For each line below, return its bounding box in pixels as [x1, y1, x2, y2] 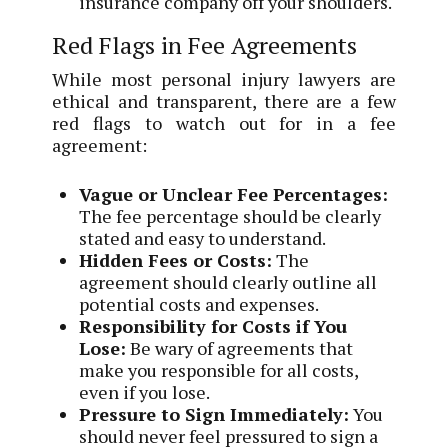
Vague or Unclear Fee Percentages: [79, 182, 389, 207]
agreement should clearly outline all [79, 270, 378, 295]
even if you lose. [79, 380, 211, 405]
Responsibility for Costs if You [79, 314, 348, 339]
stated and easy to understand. [79, 226, 327, 251]
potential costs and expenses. [79, 292, 320, 317]
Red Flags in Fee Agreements [52, 28, 358, 61]
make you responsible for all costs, [79, 358, 359, 383]
